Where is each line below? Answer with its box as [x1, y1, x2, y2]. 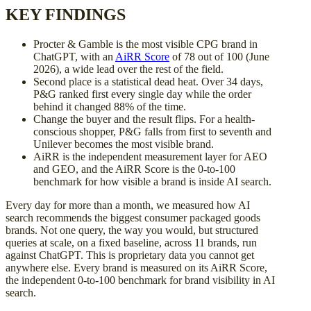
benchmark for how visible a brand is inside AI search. [33, 176, 271, 187]
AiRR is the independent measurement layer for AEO [33, 151, 267, 162]
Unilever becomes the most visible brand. [33, 138, 214, 150]
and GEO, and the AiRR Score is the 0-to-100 [33, 163, 235, 175]
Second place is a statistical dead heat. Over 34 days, [33, 76, 263, 87]
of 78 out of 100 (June [169, 51, 269, 62]
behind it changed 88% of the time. [33, 101, 186, 112]
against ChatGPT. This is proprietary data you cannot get [6, 249, 254, 261]
